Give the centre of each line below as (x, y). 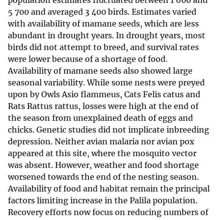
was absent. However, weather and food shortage (103, 165)
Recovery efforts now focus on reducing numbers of (108, 212)
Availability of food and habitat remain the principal (109, 189)
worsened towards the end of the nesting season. (103, 177)
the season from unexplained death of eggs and (100, 118)
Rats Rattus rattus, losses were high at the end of (103, 106)
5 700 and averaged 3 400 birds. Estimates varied (102, 12)
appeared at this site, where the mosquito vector (102, 153)
